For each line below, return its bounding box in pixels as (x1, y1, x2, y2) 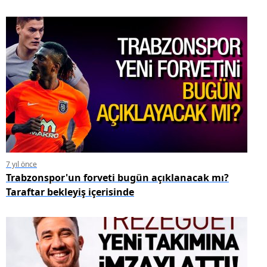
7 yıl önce (6, 159, 37, 169)
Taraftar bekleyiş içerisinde (6, 185, 134, 198)
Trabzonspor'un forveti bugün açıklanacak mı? (6, 170, 229, 184)
